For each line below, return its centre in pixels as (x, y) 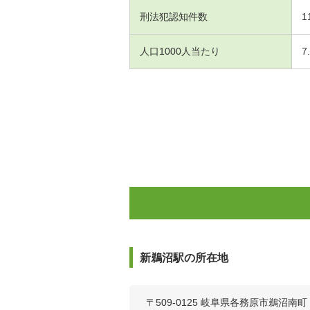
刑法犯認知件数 (174, 16)
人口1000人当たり (180, 51)
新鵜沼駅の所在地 (184, 257)
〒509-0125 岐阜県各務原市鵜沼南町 (227, 302)
